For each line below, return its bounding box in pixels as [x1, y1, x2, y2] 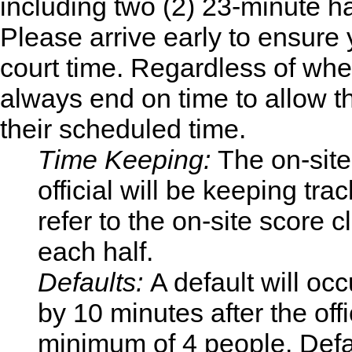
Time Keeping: [38, 145, 218, 174]
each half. [38, 236, 153, 266]
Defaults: [38, 267, 143, 297]
